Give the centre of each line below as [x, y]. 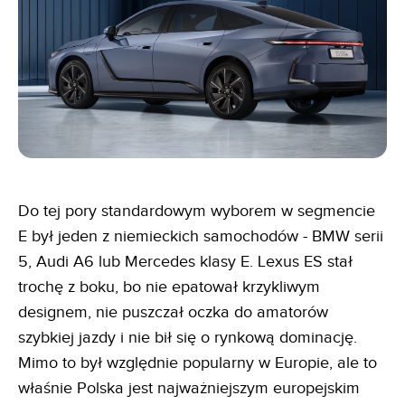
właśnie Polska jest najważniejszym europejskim [189, 388]
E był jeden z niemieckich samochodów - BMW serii [201, 236]
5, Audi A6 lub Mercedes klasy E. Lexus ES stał [185, 261]
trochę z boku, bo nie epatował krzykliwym [169, 287]
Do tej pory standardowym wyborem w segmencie [197, 211]
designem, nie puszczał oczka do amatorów [173, 312]
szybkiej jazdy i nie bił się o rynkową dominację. [188, 337]
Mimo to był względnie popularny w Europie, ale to [198, 363]
